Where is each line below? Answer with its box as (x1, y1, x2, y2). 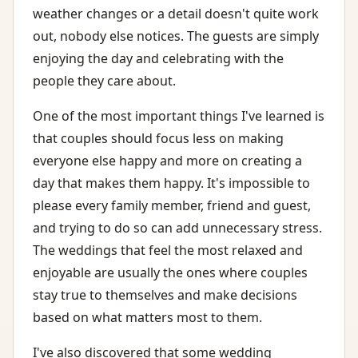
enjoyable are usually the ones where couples (33, 264, 308, 282)
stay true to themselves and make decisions (33, 286, 297, 304)
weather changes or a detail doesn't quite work (33, 5, 319, 23)
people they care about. (33, 72, 176, 90)
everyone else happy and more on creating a (33, 152, 302, 170)
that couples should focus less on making (33, 129, 284, 148)
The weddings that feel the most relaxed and (33, 241, 303, 260)
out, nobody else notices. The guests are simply (33, 27, 319, 46)
